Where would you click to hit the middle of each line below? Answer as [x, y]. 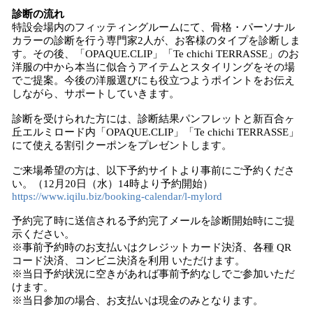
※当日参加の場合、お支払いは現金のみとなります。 [138, 300]
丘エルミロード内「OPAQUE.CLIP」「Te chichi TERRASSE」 [155, 132]
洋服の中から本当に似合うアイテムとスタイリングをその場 [153, 67]
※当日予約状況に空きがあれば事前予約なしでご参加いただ [153, 274]
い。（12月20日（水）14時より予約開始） [112, 184]
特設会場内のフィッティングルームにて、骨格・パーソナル [153, 27]
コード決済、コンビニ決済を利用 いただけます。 [129, 261]
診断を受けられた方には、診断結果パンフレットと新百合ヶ [153, 119]
